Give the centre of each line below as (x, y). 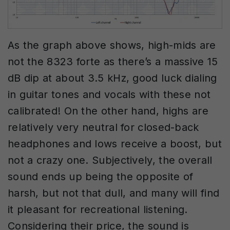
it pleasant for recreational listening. (98, 210)
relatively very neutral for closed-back (103, 128)
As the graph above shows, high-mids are (112, 45)
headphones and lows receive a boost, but (115, 144)
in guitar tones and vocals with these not (109, 95)
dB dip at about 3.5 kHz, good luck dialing (112, 78)
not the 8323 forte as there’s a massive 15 (113, 62)
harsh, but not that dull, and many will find (114, 193)
